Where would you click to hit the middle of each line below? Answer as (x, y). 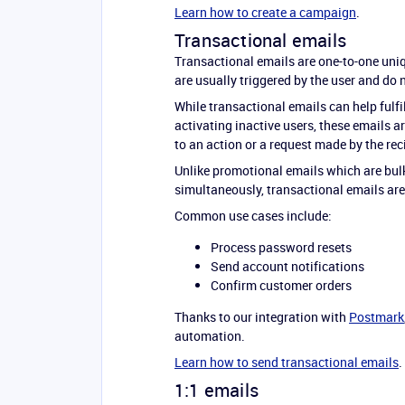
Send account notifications (287, 266)
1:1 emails (217, 390)
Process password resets (281, 247)
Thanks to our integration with (262, 317)
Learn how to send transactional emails (287, 362)
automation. (210, 336)
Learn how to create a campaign (265, 12)
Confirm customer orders (281, 285)
